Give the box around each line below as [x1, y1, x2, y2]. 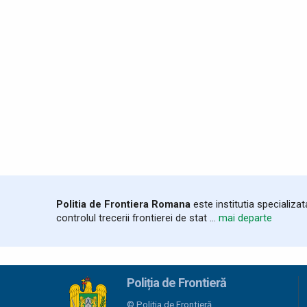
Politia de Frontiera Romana [56, 197, 191, 210]
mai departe [219, 211, 272, 224]
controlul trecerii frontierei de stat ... [56, 211, 219, 224]
